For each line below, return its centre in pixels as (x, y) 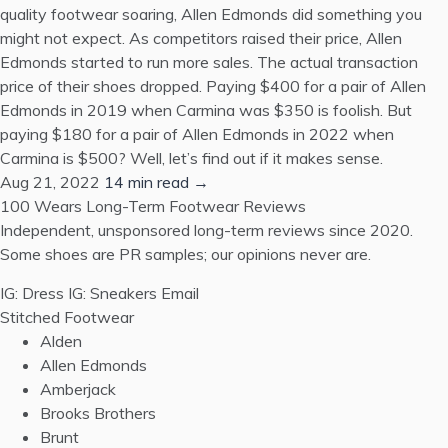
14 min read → (156, 182)
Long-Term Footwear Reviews (196, 206)
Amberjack (78, 389)
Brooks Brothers (98, 413)
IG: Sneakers (112, 293)
